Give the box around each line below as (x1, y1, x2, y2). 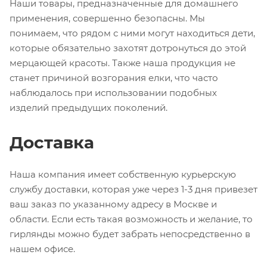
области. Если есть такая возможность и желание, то (10, 213, 253, 225)
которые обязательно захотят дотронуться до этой (10, 42, 246, 54)
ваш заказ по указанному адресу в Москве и (10, 198, 217, 210)
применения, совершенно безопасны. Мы (10, 12, 205, 24)
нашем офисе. (10, 243, 75, 254)
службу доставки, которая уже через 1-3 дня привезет (10, 183, 257, 195)
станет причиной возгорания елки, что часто (10, 72, 218, 83)
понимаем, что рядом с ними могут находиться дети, (10, 27, 255, 39)
